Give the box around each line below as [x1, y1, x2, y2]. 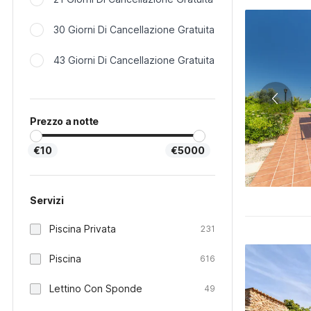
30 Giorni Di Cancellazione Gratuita [53, 24, 215, 35]
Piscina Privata [49, 223, 116, 235]
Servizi [30, 194, 64, 206]
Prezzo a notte [30, 115, 99, 127]
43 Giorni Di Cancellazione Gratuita [53, 54, 215, 66]
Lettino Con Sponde [49, 283, 142, 294]
